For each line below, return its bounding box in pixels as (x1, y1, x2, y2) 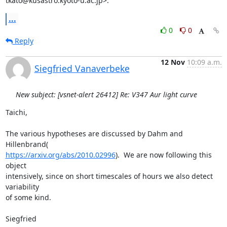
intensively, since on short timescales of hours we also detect (5, 171, 213, 181)
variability (5, 181, 39, 192)
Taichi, (5, 107, 27, 117)
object (5, 160, 26, 170)
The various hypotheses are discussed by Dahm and (5, 128, 183, 138)
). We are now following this (115, 149, 212, 160)
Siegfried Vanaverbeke (34, 62, 130, 74)
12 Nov (160, 57, 185, 67)
